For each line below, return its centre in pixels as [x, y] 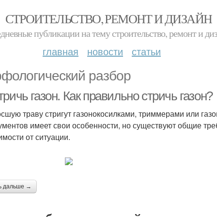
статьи [146, 51]
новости [105, 51]
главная [61, 51]
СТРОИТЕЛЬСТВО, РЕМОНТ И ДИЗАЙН [108, 18]
